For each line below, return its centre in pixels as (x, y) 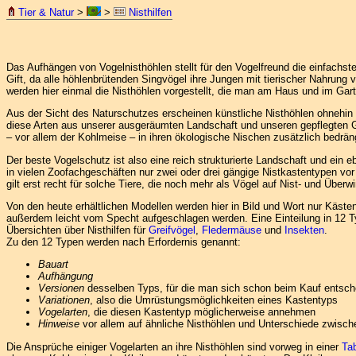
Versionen (61, 288)
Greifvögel (172, 230)
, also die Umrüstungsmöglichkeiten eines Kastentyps (214, 300)
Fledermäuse (232, 230)
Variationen (64, 300)
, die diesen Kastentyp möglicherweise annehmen (201, 312)
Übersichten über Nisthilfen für (77, 230)
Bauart (53, 265)
